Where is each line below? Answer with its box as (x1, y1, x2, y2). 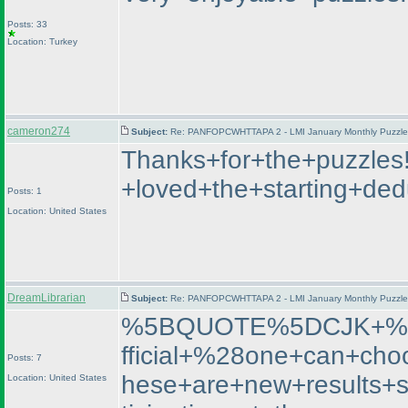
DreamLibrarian (7, 291, 86, 304)
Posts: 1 (7, 186, 42, 196)
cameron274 (7, 125, 70, 138)
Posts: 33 (7, 19, 47, 29)
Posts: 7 (7, 352, 42, 362)
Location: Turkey (7, 36, 77, 46)
